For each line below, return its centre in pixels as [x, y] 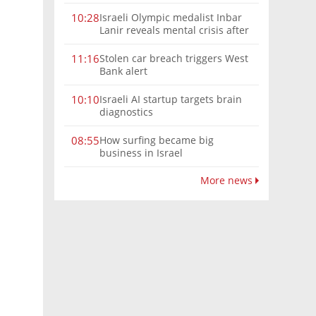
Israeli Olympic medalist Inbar [171, 17]
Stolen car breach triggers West [174, 58]
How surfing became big [157, 140]
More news [228, 180]
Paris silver [125, 42]
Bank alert [123, 71]
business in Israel [141, 152]
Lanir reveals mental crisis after [174, 30]
